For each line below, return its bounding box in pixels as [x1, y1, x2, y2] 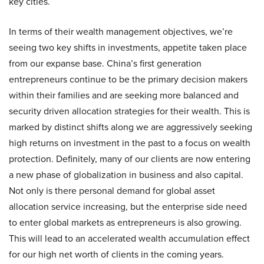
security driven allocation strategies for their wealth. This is [9, 104, 250, 118]
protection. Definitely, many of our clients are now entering [9, 152, 250, 166]
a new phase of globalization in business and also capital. [9, 168, 243, 182]
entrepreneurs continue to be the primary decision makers [9, 72, 247, 87]
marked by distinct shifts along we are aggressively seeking [9, 120, 252, 134]
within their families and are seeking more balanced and [9, 88, 239, 103]
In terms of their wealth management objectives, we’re [9, 25, 233, 39]
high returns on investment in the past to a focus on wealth [9, 136, 250, 150]
